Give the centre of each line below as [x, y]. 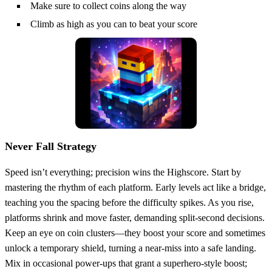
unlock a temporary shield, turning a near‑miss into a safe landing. [131, 248]
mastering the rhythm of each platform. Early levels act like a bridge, [135, 188]
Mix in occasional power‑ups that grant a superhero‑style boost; [126, 263]
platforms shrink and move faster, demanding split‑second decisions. [135, 218]
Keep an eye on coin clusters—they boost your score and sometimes [135, 233]
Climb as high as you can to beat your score [114, 24]
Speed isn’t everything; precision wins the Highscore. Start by [123, 172]
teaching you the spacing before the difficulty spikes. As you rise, [129, 203]
